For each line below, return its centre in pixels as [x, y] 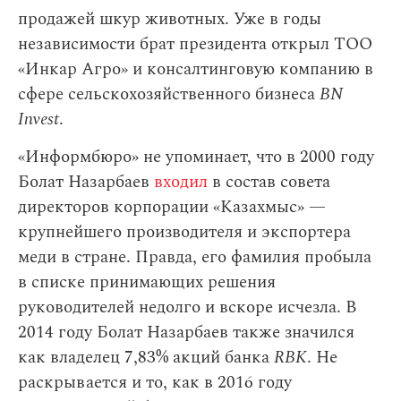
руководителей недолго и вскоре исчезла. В [188, 307]
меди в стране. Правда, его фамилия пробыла [195, 257]
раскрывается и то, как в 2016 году [155, 383]
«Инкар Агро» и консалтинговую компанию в [196, 69]
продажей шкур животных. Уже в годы [170, 19]
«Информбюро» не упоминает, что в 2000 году [196, 157]
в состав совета [269, 182]
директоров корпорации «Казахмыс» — [172, 207]
